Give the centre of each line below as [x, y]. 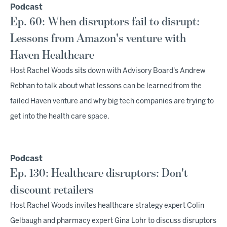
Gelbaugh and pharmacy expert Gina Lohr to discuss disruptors [113, 221]
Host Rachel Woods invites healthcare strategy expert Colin [107, 206]
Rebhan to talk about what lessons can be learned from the [106, 86]
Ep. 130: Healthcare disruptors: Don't [99, 173]
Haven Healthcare [52, 55]
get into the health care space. [60, 117]
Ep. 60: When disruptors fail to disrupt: [105, 22]
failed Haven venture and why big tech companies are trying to [112, 102]
